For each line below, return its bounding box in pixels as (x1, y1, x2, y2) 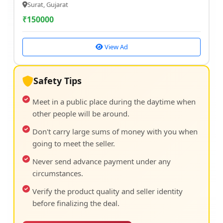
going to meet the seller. (32, 138, 115, 148)
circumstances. (32, 168, 83, 178)
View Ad (103, 42, 128, 51)
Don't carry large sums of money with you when (32, 126, 198, 136)
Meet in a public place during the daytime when (32, 97, 196, 107)
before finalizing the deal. (32, 198, 119, 208)
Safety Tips (33, 75, 82, 87)
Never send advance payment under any (32, 156, 171, 166)
